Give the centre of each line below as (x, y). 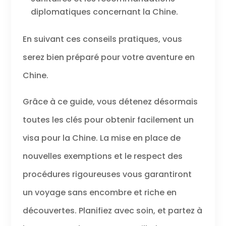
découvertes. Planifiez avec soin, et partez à (112, 211)
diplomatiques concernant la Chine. (104, 12)
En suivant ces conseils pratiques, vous (102, 39)
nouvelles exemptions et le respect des (102, 156)
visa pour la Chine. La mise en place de (101, 138)
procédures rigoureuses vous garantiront (107, 175)
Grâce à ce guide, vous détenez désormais (110, 102)
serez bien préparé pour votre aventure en (108, 58)
